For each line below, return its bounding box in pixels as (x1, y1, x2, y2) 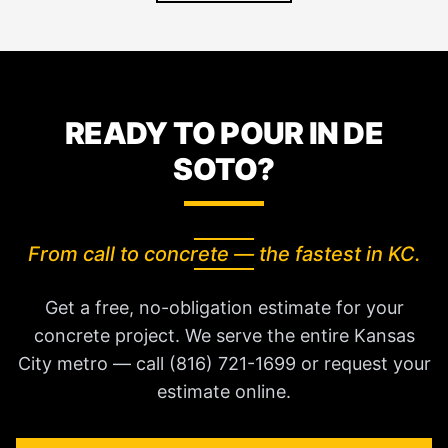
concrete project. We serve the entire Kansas (33, 325, 415, 347)
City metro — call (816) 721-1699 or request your (17, 353, 431, 375)
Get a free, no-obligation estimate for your (44, 297, 404, 319)
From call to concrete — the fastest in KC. (27, 242, 421, 267)
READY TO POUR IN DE (65, 115, 383, 152)
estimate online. (157, 381, 291, 403)
